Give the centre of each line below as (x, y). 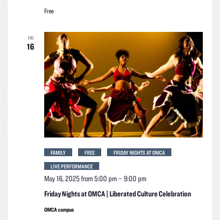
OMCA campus (59, 209)
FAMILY (58, 152)
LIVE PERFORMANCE (71, 166)
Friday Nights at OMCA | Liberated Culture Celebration (117, 193)
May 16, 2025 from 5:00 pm (80, 178)
